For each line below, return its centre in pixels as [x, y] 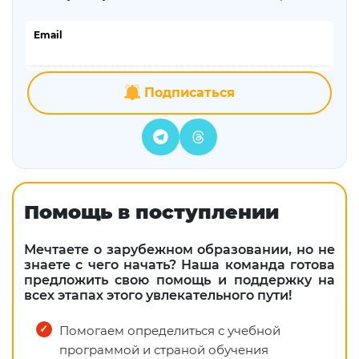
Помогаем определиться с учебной [169, 331]
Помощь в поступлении [151, 212]
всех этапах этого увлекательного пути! [157, 296]
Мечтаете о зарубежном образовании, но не [179, 250]
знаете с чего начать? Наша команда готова [179, 265]
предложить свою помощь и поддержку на [179, 280]
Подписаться [187, 93]
